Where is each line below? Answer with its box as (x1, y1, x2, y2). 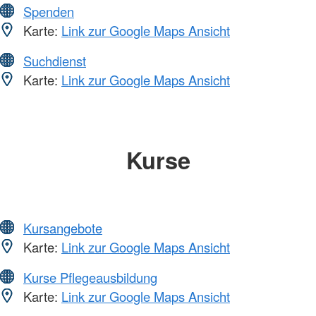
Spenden (23, 1, 74, 20)
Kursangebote (23, 219, 102, 238)
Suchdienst (23, 51, 86, 70)
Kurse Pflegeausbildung (23, 268, 157, 287)
